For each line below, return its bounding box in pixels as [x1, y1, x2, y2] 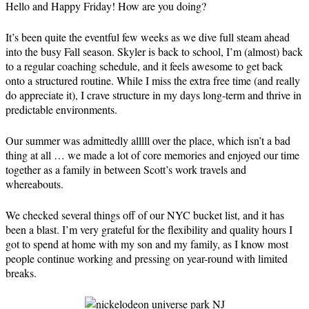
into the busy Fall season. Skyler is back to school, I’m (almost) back [6, 44, 303, 59]
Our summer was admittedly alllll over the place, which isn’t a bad [6, 133, 290, 148]
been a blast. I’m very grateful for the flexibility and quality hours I [6, 222, 292, 237]
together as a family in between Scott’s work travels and [6, 162, 246, 177]
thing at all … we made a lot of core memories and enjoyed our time [6, 148, 299, 162]
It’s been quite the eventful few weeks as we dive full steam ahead [6, 30, 290, 44]
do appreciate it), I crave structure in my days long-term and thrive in [6, 88, 301, 102]
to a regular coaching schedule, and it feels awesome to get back [6, 59, 283, 73]
